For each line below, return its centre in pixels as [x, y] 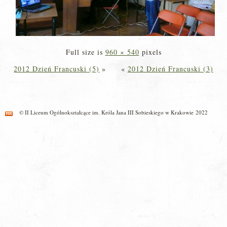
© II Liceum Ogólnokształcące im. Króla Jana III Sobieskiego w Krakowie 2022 [113, 112]
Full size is [85, 52]
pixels [150, 52]
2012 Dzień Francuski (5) [57, 68]
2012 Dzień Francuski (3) [170, 68]
